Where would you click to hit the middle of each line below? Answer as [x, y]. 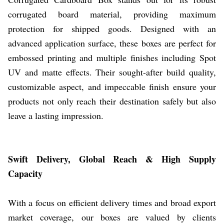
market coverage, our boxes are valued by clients [112, 217]
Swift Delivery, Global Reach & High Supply [112, 159]
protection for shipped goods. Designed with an [112, 28]
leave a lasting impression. [56, 115]
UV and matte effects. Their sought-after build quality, [112, 72]
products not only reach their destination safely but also [112, 101]
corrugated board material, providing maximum [112, 14]
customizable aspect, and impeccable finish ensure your [112, 86]
